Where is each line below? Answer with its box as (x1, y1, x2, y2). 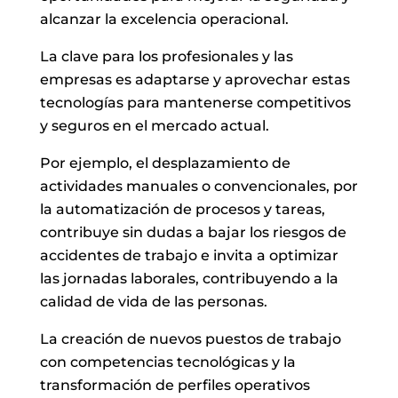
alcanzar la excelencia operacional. (39, 10, 289, 28)
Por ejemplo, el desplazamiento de (39, 154, 291, 171)
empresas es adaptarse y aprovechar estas (39, 70, 350, 88)
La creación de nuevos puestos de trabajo (39, 330, 341, 347)
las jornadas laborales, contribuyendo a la (39, 269, 338, 287)
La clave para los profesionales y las (39, 47, 293, 65)
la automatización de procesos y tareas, (39, 200, 325, 218)
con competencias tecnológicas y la (39, 353, 296, 370)
